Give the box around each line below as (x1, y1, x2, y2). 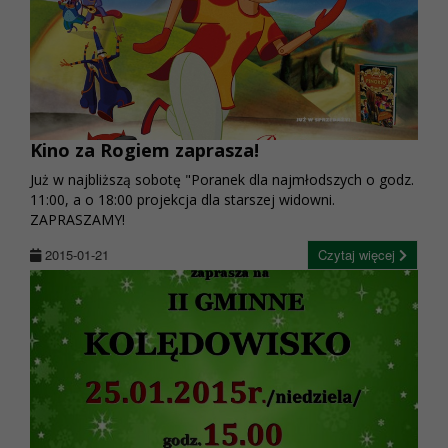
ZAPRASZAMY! (30, 210, 125, 230)
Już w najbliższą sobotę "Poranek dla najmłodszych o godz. (30, 170, 414, 190)
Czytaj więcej (318, 245, 399, 265)
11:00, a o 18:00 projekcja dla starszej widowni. (30, 190, 335, 210)
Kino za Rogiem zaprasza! (30, 138, 259, 163)
